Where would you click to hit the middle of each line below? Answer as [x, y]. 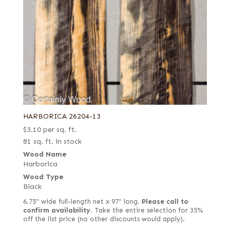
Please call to [165, 202]
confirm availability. [57, 210]
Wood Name [45, 154]
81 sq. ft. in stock [52, 141]
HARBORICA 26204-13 [62, 116]
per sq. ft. [60, 129]
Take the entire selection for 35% [147, 210]
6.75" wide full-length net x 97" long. [82, 202]
